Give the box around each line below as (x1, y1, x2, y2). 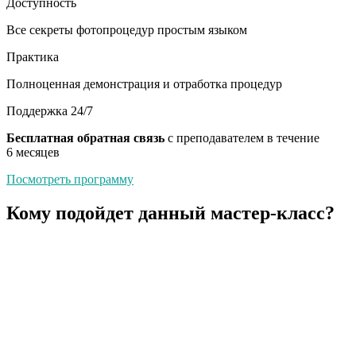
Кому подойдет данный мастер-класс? (6, 202, 335, 223)
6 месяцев (6, 145, 60, 160)
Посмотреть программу (6, 172, 133, 187)
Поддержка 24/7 (6, 104, 93, 118)
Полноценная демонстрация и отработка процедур (6, 77, 282, 91)
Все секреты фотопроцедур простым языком (6, 23, 247, 37)
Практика (6, 50, 59, 64)
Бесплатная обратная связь (6, 131, 164, 145)
